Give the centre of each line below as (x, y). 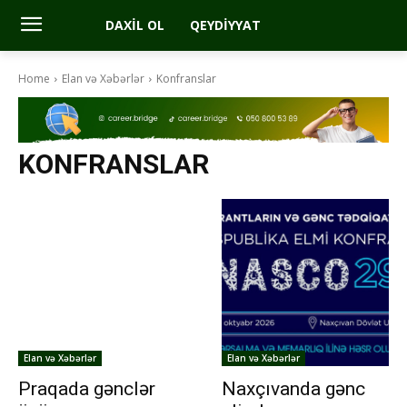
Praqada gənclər (87, 389)
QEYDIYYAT (225, 25)
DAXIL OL (134, 25)
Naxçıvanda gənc (293, 389)
